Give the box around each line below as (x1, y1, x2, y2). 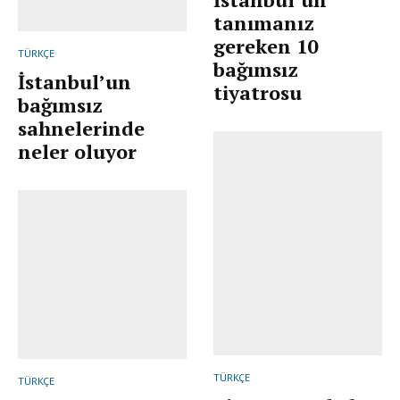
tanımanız (213, 10, 314, 37)
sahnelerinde (18, 115, 145, 142)
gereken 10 (213, 33, 318, 60)
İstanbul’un (18, 69, 131, 96)
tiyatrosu (213, 79, 302, 106)
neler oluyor (18, 138, 137, 165)
